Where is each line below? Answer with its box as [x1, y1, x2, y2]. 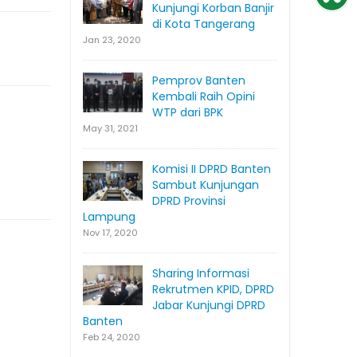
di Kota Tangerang [152, 16, 255, 33]
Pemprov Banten [152, 73, 245, 89]
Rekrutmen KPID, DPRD [152, 281, 274, 298]
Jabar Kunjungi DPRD [152, 297, 265, 314]
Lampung [83, 209, 135, 226]
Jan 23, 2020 [83, 33, 141, 47]
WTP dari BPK [152, 104, 223, 121]
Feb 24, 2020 [83, 331, 140, 344]
